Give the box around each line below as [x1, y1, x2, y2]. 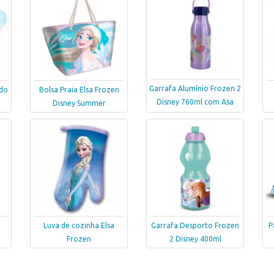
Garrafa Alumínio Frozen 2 [149, 84, 241, 92]
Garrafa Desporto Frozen [151, 221, 239, 230]
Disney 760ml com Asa [157, 98, 234, 106]
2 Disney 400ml [169, 235, 221, 243]
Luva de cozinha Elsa [43, 221, 114, 230]
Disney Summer [52, 99, 106, 108]
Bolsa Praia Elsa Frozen [39, 86, 119, 94]
